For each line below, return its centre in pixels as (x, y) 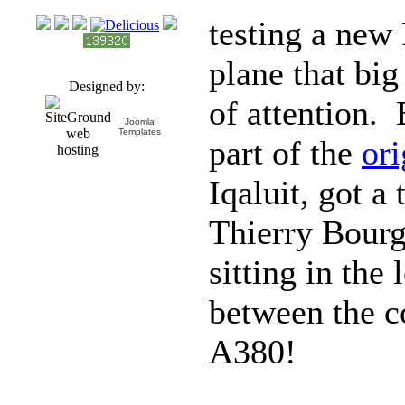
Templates (140, 131)
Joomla (140, 121)
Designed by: (107, 86)
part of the (285, 153)
